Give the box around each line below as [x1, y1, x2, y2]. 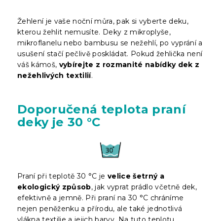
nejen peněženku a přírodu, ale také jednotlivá [17, 204, 183, 213]
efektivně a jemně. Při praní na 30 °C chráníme [17, 193, 184, 202]
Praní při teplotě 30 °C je [17, 171, 108, 181]
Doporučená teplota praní [17, 102, 186, 116]
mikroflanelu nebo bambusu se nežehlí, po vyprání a [17, 38, 203, 47]
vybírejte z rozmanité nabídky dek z [59, 60, 200, 69]
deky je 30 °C [17, 114, 101, 129]
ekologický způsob [17, 182, 91, 191]
